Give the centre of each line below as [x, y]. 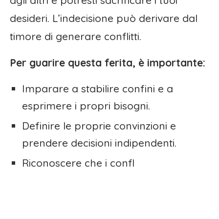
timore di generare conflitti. [76, 36]
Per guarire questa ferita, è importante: [108, 63]
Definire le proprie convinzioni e [99, 126]
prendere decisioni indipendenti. [99, 143]
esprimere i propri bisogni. [86, 106]
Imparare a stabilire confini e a [98, 89]
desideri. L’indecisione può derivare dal [104, 18]
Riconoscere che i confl [78, 163]
